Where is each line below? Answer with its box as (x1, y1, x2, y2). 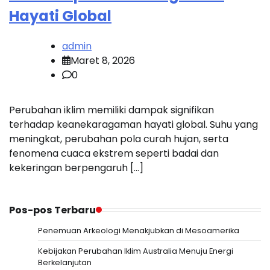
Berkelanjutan (38, 256, 92, 268)
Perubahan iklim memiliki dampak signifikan (9, 102, 214, 117)
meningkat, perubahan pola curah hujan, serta (9, 131, 228, 146)
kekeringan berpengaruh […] (9, 160, 143, 175)
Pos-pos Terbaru (9, 202, 96, 217)
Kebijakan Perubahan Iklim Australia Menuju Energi (38, 245, 233, 257)
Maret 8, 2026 (71, 53, 135, 67)
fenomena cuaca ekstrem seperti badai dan (9, 146, 219, 160)
